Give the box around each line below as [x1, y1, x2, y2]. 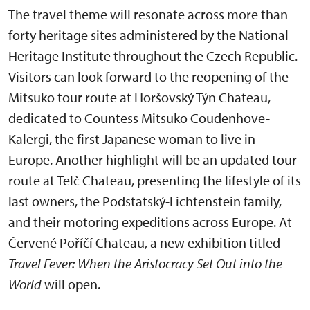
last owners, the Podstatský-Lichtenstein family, [8, 192, 282, 210]
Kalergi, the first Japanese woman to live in [8, 129, 255, 147]
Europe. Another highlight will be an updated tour [8, 150, 297, 168]
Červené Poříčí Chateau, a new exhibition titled [8, 233, 280, 251]
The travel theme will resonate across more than [8, 5, 288, 23]
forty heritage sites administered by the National [8, 26, 289, 44]
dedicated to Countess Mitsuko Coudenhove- [8, 109, 270, 127]
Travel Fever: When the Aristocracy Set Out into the [8, 254, 282, 272]
